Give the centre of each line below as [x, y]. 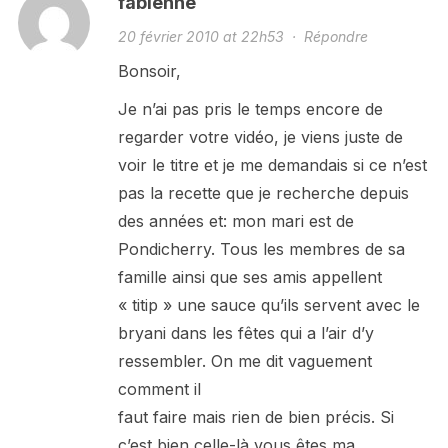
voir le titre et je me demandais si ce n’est [272, 164]
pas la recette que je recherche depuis [263, 192]
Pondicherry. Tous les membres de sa [261, 248]
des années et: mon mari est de [235, 220]
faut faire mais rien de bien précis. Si [255, 416]
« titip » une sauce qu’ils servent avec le [268, 304]
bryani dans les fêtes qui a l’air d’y [245, 332]
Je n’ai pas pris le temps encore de [250, 108]
